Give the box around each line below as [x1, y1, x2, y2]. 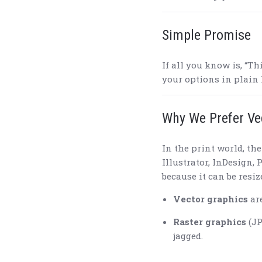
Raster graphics [173, 216, 246, 228]
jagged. [173, 230, 203, 242]
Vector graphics [173, 193, 248, 205]
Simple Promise [162, 27, 251, 44]
